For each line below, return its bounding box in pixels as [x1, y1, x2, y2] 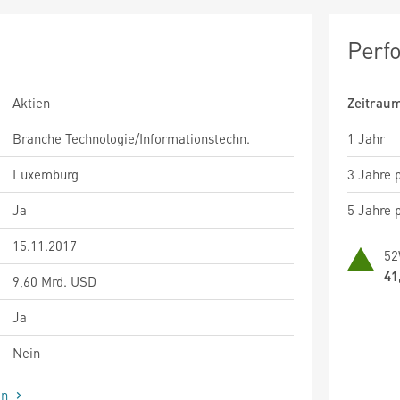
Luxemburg [12, 164, 79, 183]
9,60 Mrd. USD [12, 271, 96, 290]
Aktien [12, 93, 50, 112]
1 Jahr [347, 129, 385, 147]
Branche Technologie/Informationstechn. [12, 129, 250, 147]
